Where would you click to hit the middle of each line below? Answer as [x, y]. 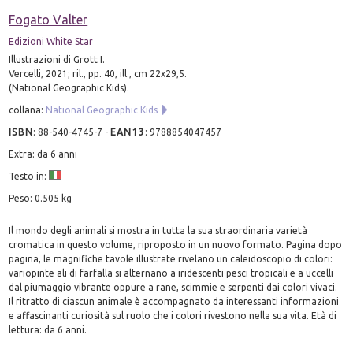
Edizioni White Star [51, 41]
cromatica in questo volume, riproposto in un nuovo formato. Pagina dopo [176, 244]
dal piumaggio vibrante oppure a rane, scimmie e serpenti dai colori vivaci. [173, 287]
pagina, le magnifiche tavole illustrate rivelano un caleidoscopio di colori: [171, 258]
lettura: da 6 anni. [48, 329]
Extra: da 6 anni [43, 154]
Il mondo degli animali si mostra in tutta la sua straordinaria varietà [158, 230]
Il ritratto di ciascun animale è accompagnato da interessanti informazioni [174, 301]
